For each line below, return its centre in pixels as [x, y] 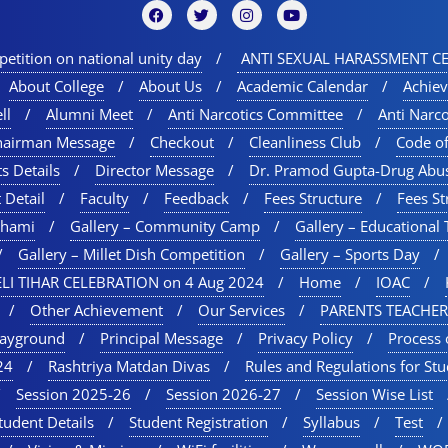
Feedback [196, 198]
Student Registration [198, 422]
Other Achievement [96, 310]
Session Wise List [374, 394]
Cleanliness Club [305, 142]
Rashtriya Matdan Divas [128, 366]
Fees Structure [313, 198]
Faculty [104, 198]
